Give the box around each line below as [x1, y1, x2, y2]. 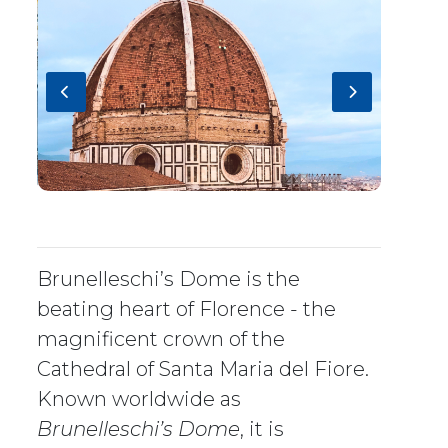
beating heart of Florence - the [37, 297, 337, 322]
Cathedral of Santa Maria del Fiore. [37, 357, 370, 382]
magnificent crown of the [37, 327, 286, 352]
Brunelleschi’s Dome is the [37, 267, 301, 292]
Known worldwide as [37, 387, 242, 412]
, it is [240, 417, 285, 442]
